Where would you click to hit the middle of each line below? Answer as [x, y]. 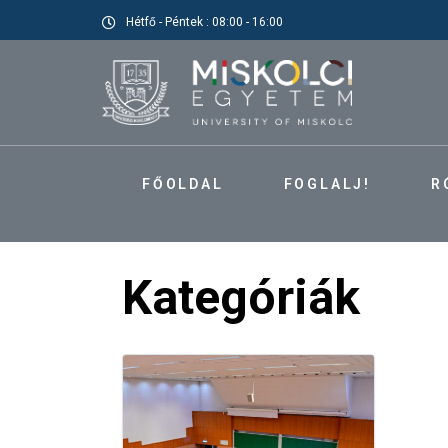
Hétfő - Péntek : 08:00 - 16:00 [204, 22]
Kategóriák [241, 297]
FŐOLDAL [183, 184]
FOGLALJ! [327, 184]
